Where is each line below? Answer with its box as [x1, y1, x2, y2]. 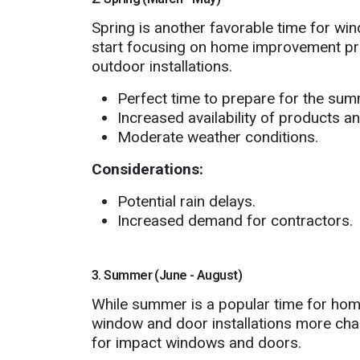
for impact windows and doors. [92, 333, 301, 352]
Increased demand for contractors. [117, 211, 353, 230]
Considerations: [92, 159, 203, 178]
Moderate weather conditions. [117, 127, 318, 146]
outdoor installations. [92, 56, 232, 76]
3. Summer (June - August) [92, 267, 242, 283]
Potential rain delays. [117, 191, 256, 211]
